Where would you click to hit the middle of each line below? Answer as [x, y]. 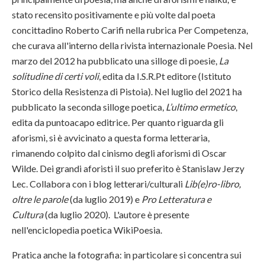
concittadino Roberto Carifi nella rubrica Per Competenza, [130, 30]
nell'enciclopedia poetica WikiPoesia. [88, 230]
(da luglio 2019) [101, 199]
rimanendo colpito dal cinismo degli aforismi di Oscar [119, 153]
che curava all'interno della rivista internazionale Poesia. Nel [132, 45]
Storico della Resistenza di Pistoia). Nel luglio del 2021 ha [127, 91]
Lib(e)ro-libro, [213, 183]
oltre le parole [41, 199]
